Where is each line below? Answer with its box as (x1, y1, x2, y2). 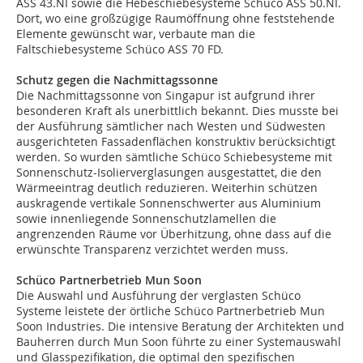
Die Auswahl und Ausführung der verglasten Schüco (16, 288, 301, 304)
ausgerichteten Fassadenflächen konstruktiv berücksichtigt (16, 134, 335, 150)
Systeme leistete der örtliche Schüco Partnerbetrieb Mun (16, 303, 325, 319)
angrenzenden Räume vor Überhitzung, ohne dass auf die (16, 226, 331, 242)
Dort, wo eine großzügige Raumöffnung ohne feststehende (16, 11, 335, 27)
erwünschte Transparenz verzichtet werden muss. (16, 241, 288, 258)
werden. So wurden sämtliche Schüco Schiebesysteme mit (16, 149, 332, 165)
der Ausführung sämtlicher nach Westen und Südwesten (16, 118, 326, 135)
